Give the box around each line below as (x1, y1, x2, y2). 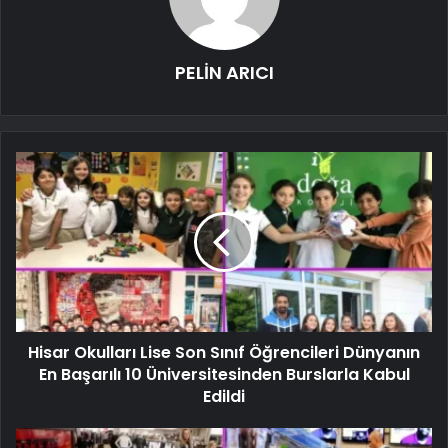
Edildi (203, 384, 245, 408)
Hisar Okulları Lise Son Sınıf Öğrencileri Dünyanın (28, 340, 420, 364)
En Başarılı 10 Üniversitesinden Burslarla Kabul (38, 362, 410, 386)
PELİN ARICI (174, 59, 274, 85)
